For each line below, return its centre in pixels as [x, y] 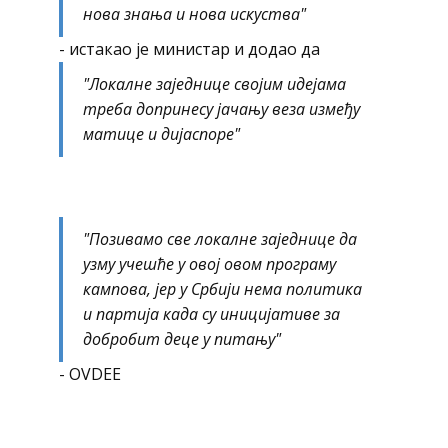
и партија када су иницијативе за [211, 314]
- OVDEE [90, 374]
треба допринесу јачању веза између [221, 109]
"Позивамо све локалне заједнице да [220, 239]
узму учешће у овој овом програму [209, 264]
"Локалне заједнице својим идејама [214, 84]
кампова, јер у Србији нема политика [222, 289]
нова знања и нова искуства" [194, 14]
